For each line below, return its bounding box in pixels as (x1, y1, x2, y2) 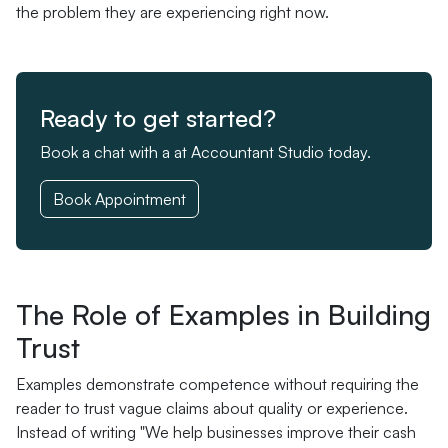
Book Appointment (53, 189, 186, 209)
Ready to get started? (40, 103, 276, 133)
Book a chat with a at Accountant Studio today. (40, 142, 371, 162)
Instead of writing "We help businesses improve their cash (16, 422, 416, 442)
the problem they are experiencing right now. (16, 2, 329, 22)
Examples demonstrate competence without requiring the (16, 374, 419, 394)
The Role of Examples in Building (16, 297, 431, 332)
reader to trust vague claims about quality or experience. (16, 398, 408, 418)
